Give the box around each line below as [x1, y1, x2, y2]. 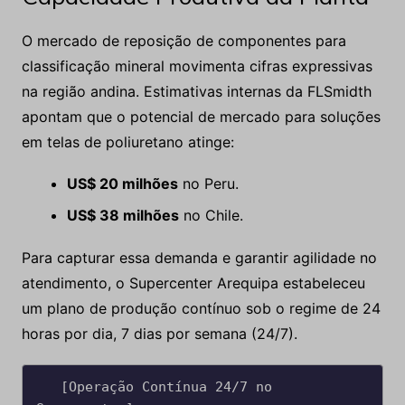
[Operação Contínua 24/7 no [35, 379, 61, 396]
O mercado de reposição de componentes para [21, 32, 346, 51]
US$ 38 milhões [66, 206, 179, 225]
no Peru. [177, 174, 239, 193]
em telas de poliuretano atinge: [21, 133, 234, 152]
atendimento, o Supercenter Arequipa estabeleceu [21, 274, 365, 293]
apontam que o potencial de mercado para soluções [21, 108, 381, 127]
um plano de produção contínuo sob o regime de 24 [21, 299, 381, 318]
